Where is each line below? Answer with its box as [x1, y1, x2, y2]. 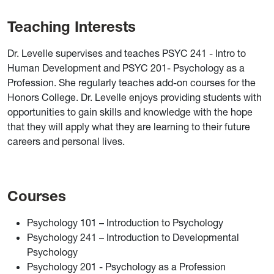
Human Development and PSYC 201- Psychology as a [7, 62, 245, 75]
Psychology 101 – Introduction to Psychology [27, 217, 223, 229]
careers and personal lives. [7, 135, 127, 148]
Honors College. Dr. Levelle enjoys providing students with [7, 91, 262, 104]
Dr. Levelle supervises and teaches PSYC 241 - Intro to [7, 47, 246, 60]
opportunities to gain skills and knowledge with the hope [7, 106, 253, 119]
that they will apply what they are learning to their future [7, 120, 250, 133]
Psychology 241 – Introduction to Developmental [27, 231, 239, 244]
